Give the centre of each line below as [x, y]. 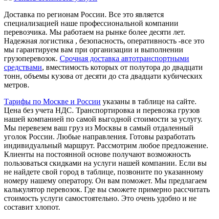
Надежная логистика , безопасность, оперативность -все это [104, 41]
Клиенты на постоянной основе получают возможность [97, 154]
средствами [23, 67]
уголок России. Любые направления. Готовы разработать [99, 136]
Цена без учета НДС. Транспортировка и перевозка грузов [102, 110]
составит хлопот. [32, 207]
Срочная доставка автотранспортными [124, 58]
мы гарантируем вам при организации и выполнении [94, 49]
